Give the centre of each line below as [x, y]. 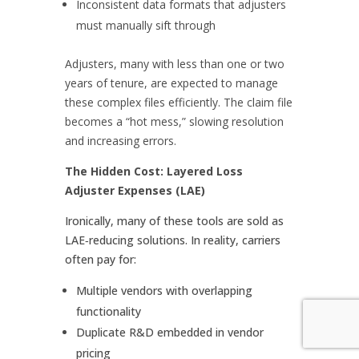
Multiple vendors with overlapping [164, 290]
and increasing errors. [120, 140]
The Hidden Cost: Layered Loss [153, 171]
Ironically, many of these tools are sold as [174, 220]
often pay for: [100, 259]
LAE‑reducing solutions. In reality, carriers [172, 240]
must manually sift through [147, 25]
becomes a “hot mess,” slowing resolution [174, 121]
